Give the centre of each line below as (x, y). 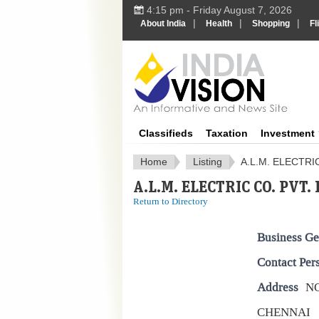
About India (163, 23)
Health (219, 23)
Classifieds (166, 133)
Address (278, 287)
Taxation (227, 133)
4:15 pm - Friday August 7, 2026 (219, 10)
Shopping (271, 23)
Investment (288, 133)
